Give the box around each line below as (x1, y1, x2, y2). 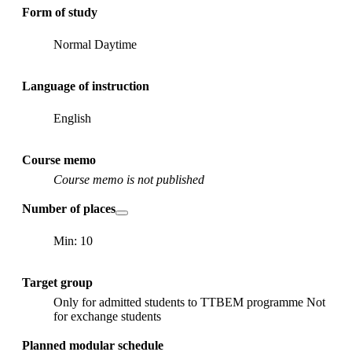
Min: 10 (53, 233, 93, 247)
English (53, 111, 91, 125)
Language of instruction (22, 79, 149, 93)
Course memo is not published (53, 172, 204, 186)
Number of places (22, 201, 115, 215)
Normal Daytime (53, 37, 137, 51)
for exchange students (53, 309, 161, 323)
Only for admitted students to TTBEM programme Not (53, 295, 325, 309)
